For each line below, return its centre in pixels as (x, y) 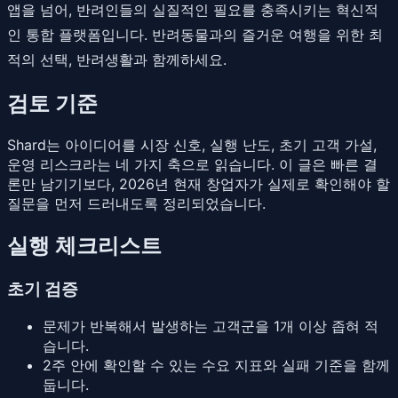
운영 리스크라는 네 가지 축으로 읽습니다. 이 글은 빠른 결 (192, 164)
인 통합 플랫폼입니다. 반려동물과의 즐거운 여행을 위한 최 (195, 34)
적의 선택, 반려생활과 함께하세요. (117, 59)
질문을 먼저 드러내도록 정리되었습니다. (136, 203)
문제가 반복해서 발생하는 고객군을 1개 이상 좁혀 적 (211, 326)
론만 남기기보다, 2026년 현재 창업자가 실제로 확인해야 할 (199, 183)
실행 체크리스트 (84, 245)
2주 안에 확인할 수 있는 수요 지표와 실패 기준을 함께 (216, 366)
